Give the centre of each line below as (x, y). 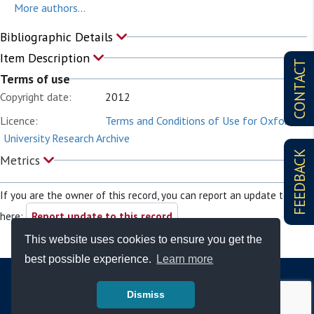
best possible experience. (90, 259)
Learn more (185, 259)
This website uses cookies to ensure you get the (144, 239)
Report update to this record (102, 216)
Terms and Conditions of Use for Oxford (199, 121)
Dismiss (146, 295)
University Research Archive (67, 138)
